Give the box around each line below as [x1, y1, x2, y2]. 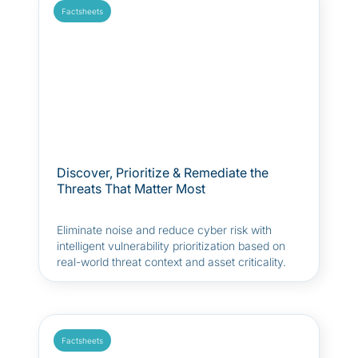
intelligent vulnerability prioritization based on [57, 239, 285, 253]
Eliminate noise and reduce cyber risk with [57, 223, 272, 237]
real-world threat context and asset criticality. [57, 255, 286, 268]
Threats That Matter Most [57, 181, 205, 197]
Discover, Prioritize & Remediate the [57, 165, 268, 181]
